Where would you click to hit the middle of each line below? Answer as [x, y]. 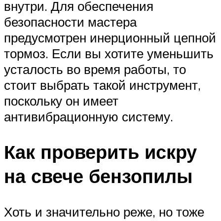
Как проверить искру [100, 152]
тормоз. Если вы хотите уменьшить [109, 53]
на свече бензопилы [98, 176]
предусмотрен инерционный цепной [110, 37]
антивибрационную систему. [89, 116]
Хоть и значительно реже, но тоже [104, 212]
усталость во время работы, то [95, 69]
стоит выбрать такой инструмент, [102, 85]
